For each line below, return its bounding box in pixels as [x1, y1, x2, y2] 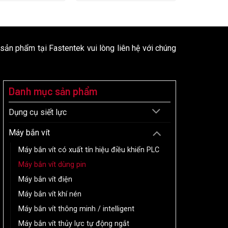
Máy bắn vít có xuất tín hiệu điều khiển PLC [18, 145, 159, 154]
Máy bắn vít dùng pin [18, 160, 86, 169]
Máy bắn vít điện [18, 175, 72, 184]
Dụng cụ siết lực [9, 107, 67, 117]
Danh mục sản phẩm [9, 85, 97, 98]
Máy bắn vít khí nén [18, 189, 81, 198]
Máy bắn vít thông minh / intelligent [18, 204, 134, 213]
